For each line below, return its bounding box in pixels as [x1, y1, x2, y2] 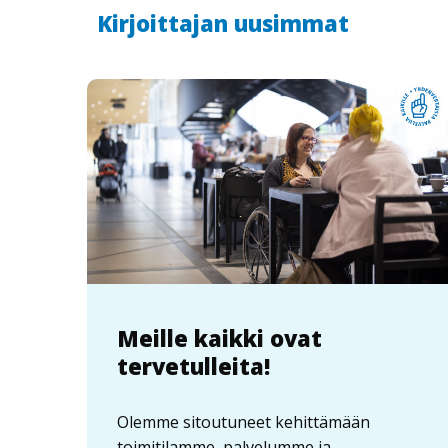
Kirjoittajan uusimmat [97, 7, 349, 38]
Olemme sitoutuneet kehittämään [117, 410, 370, 433]
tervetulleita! [117, 350, 270, 381]
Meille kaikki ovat [117, 322, 322, 353]
